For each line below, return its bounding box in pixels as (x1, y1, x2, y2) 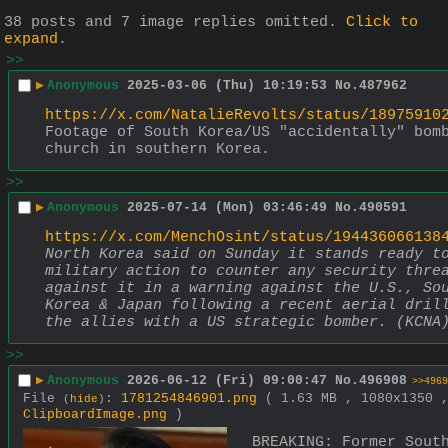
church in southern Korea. (45, 141, 270, 159)
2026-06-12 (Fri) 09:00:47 (127, 372, 327, 388)
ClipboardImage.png (23, 407, 167, 423)
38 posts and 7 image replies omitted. (4, 13, 346, 31)
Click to (346, 13, 418, 31)
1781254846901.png (121, 391, 257, 407)
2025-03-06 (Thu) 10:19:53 (127, 77, 327, 93)
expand (4, 30, 58, 48)
